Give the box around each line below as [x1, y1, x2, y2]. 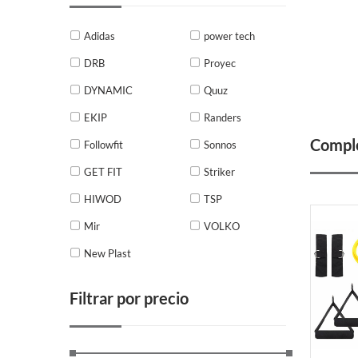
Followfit [84, 137, 123, 151]
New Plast [84, 246, 131, 260]
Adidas [84, 29, 115, 42]
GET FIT [84, 165, 122, 178]
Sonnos [204, 137, 237, 151]
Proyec [204, 56, 237, 70]
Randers [204, 110, 242, 124]
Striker [204, 165, 236, 178]
